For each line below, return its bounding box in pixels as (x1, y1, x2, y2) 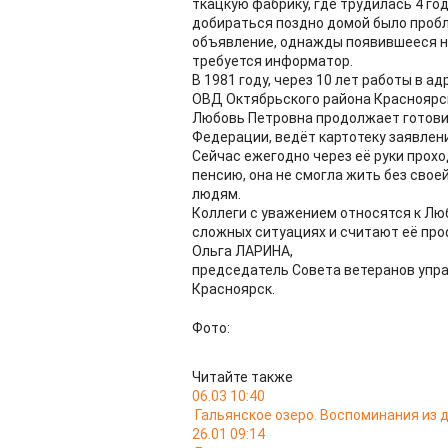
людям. (192, 186, 241, 202)
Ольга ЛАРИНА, (192, 243, 293, 259)
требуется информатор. (192, 53, 353, 69)
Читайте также (192, 369, 293, 385)
